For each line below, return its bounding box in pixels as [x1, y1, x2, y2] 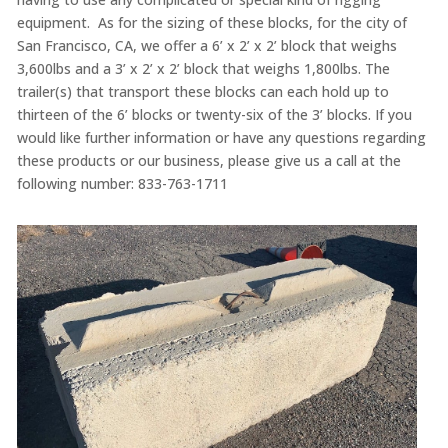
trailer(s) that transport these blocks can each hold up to [16, 82, 389, 102]
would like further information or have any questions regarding [16, 128, 426, 148]
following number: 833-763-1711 [16, 174, 228, 194]
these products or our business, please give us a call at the [16, 151, 401, 171]
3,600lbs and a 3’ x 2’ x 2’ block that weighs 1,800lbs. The [16, 59, 390, 79]
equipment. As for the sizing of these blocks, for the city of [16, 13, 407, 33]
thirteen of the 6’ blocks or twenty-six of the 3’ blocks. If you [16, 105, 412, 125]
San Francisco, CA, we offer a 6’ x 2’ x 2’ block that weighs [16, 36, 397, 56]
